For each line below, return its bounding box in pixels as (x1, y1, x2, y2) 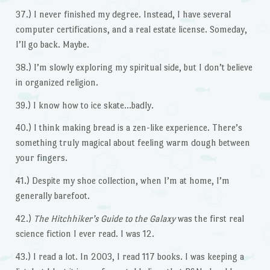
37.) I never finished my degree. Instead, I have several (15, 8, 231, 19)
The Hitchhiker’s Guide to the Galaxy (33, 213, 175, 224)
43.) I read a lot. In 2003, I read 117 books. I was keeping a (15, 251, 244, 262)
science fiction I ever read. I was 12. (15, 228, 154, 239)
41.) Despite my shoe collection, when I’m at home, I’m (15, 175, 230, 186)
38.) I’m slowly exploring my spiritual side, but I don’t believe (15, 61, 253, 72)
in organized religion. (15, 77, 98, 87)
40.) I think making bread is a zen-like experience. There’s (15, 122, 242, 133)
